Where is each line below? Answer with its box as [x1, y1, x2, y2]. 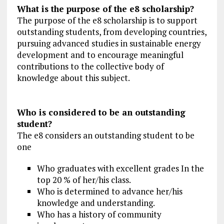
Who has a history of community [36, 208, 161, 220]
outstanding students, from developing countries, [16, 26, 206, 38]
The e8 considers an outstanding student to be [16, 129, 194, 141]
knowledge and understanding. [36, 197, 155, 209]
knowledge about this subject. [16, 72, 130, 84]
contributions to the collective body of [16, 60, 164, 72]
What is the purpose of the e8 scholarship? [16, 3, 194, 15]
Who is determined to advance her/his [36, 185, 182, 197]
